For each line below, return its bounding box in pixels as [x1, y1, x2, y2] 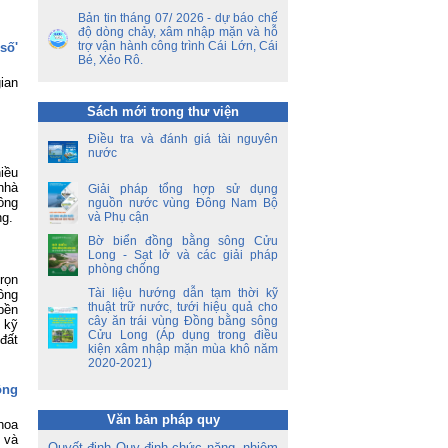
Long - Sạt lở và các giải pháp [88, 248, 278, 262]
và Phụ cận [88, 210, 149, 224]
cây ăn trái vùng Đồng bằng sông [88, 314, 278, 328]
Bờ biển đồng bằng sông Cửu [88, 234, 278, 248]
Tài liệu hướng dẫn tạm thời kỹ [88, 286, 278, 300]
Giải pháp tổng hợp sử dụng [88, 182, 278, 196]
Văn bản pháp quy [106, 412, 220, 427]
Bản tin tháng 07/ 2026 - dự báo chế [78, 11, 278, 25]
